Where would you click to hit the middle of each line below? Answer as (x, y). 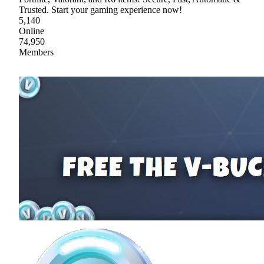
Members (36, 52)
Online (32, 31)
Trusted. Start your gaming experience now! (100, 9)
